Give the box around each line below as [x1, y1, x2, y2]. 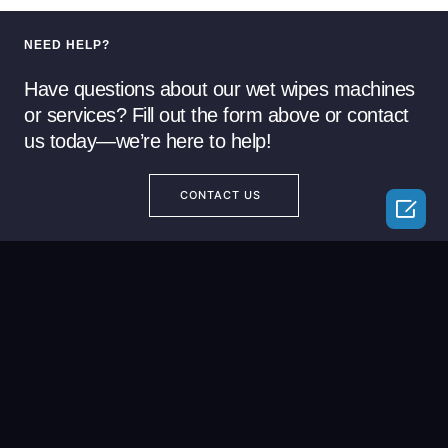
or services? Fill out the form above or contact [24, 103, 409, 126]
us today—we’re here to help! [24, 129, 271, 152]
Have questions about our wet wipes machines [24, 77, 415, 100]
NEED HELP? [24, 37, 110, 52]
